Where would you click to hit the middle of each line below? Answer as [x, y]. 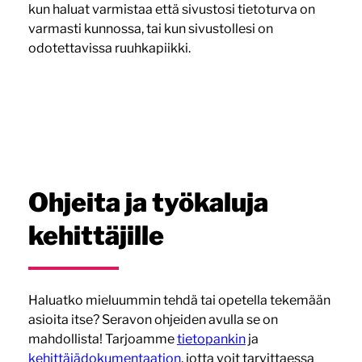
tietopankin [211, 339]
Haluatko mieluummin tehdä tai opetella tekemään [179, 301]
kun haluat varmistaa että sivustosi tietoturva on [171, 10]
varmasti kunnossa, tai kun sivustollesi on [150, 29]
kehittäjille [96, 236]
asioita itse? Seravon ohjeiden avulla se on [153, 320]
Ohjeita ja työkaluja [148, 203]
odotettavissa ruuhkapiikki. [109, 48]
